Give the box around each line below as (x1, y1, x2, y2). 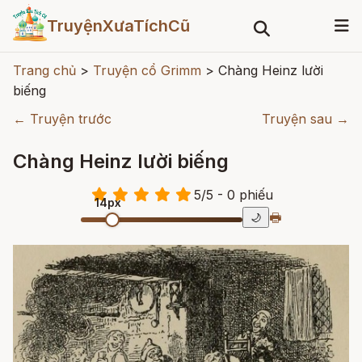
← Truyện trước (13, 111, 112, 127)
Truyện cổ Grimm (93, 62, 201, 78)
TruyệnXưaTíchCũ (46, 16, 190, 36)
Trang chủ (13, 62, 76, 78)
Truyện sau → (262, 111, 349, 127)
